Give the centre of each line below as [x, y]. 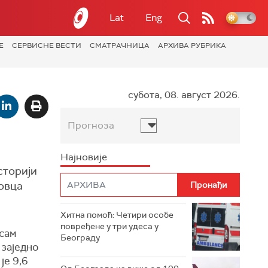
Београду [80, 237]
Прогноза [91, 125]
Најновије [84, 157]
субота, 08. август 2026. [184, 95]
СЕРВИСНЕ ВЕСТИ [47, 45]
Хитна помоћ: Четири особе [117, 215]
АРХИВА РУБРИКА [192, 45]
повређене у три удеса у [109, 226]
